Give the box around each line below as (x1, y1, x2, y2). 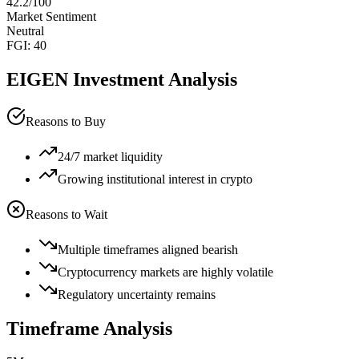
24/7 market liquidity (58, 149, 163, 163)
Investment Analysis (68, 68, 237, 90)
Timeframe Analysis (6, 317, 172, 339)
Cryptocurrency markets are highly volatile (58, 264, 273, 279)
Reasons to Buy (26, 114, 106, 128)
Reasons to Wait (26, 207, 107, 221)
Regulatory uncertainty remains (58, 287, 216, 301)
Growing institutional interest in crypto (58, 171, 252, 186)
